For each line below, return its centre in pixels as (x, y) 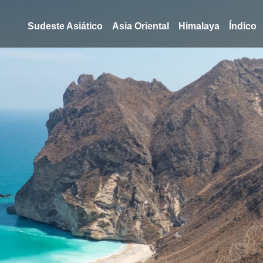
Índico (243, 26)
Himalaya (199, 26)
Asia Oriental (141, 26)
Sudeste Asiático (65, 26)
